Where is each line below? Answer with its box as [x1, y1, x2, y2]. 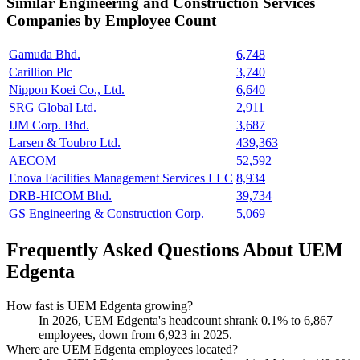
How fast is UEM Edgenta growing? [6, 298, 193, 313]
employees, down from [39, 327, 158, 342]
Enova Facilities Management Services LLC [9, 171, 233, 186]
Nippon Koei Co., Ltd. [9, 83, 125, 97]
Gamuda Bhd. [9, 47, 80, 62]
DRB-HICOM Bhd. [9, 189, 112, 203]
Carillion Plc [9, 65, 72, 80]
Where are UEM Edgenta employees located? [6, 342, 238, 356]
